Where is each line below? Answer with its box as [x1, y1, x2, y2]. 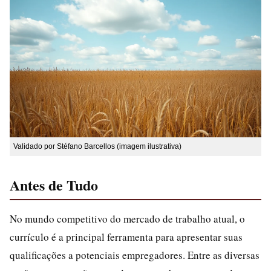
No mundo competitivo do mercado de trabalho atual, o [10, 212, 245, 226]
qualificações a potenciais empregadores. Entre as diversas [10, 248, 260, 262]
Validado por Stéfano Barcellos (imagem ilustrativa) [13, 142, 181, 151]
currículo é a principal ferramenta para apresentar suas [10, 230, 243, 244]
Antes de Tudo [10, 174, 98, 195]
